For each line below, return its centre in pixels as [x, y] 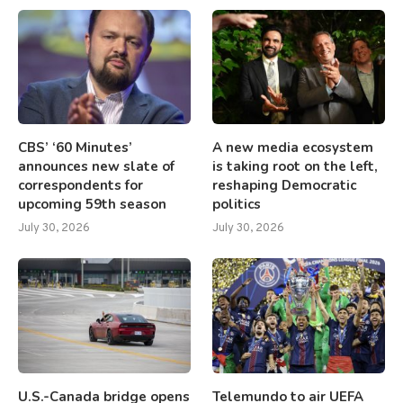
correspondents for [81, 186]
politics [237, 205]
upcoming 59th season [92, 205]
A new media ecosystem [293, 148]
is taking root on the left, [296, 167]
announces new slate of [96, 167]
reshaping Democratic [285, 186]
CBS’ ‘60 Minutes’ [75, 148]
